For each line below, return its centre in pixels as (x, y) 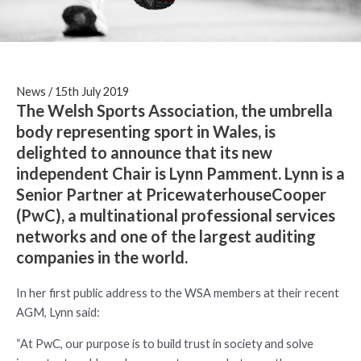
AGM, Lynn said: (58, 312)
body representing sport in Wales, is (146, 131)
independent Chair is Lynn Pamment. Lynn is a (180, 173)
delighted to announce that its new (144, 152)
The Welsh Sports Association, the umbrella (174, 110)
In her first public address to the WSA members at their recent (178, 293)
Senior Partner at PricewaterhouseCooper (171, 194)
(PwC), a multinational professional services (176, 215)
